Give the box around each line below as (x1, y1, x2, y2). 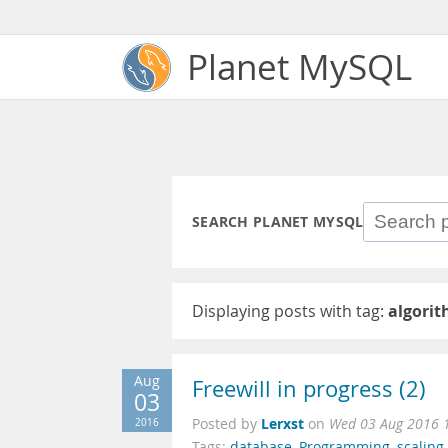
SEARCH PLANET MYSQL (192, 212, 364, 232)
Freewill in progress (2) (192, 374, 426, 404)
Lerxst (261, 414, 304, 433)
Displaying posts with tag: (192, 300, 388, 322)
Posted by (192, 415, 261, 433)
